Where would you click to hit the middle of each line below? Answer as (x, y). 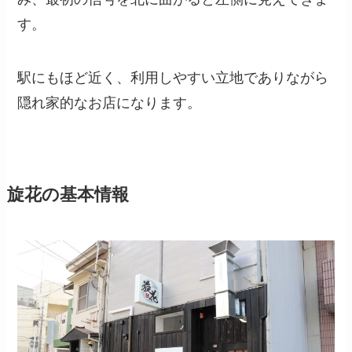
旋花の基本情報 (68, 194)
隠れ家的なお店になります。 (110, 103)
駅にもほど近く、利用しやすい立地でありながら (173, 77)
